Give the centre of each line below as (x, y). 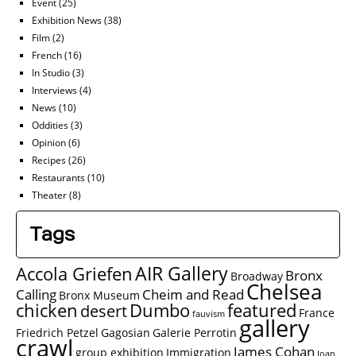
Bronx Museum (99, 296)
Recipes (49, 160)
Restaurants (58, 177)
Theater (49, 195)
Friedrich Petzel (57, 333)
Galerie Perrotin (195, 333)
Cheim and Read (193, 295)
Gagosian (126, 333)
